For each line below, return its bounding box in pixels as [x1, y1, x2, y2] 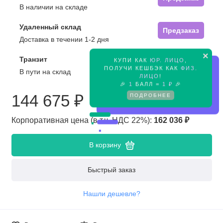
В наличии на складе [19, 3, 88, 11]
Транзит [19, 55, 47, 64]
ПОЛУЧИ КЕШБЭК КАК [104, 64, 181, 70]
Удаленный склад [19, 23, 81, 31]
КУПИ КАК [114, 56, 150, 62]
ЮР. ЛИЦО [150, 56, 185, 62]
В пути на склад [19, 68, 71, 76]
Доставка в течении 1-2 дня [19, 35, 109, 44]
